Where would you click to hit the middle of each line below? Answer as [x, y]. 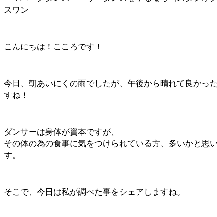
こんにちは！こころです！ [53, 46]
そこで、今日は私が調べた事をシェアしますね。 [94, 192]
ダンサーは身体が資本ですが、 [62, 132]
